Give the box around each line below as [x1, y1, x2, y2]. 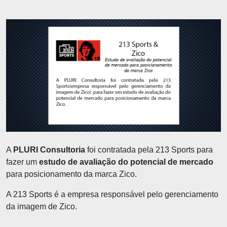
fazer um [6, 157, 39, 166]
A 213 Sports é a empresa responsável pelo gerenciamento [6, 190, 218, 199]
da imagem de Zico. [6, 202, 77, 211]
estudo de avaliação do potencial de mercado [39, 157, 213, 166]
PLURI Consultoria [13, 145, 85, 154]
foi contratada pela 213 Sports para [85, 145, 213, 154]
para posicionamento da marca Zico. [6, 169, 137, 178]
